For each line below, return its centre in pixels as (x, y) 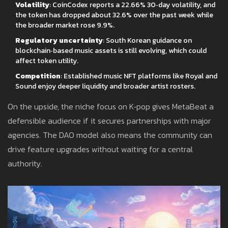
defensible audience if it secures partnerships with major (109, 121)
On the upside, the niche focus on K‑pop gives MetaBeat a (111, 107)
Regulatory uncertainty (59, 41)
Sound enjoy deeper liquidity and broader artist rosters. (105, 87)
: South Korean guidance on (147, 41)
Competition (38, 76)
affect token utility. (47, 61)
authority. (25, 164)
